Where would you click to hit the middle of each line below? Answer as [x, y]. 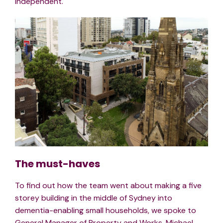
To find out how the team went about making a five [108, 186]
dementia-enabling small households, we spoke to [106, 211]
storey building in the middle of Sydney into [94, 198]
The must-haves [57, 164]
